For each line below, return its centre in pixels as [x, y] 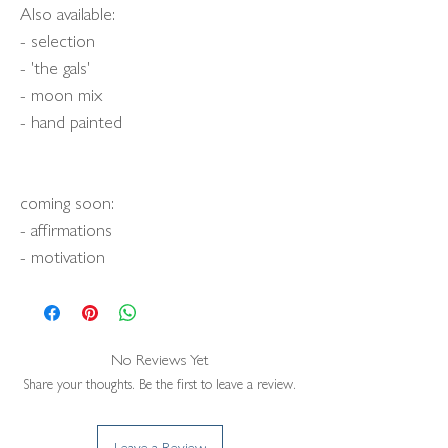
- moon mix [61, 93]
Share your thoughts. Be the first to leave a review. [160, 383]
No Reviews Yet [160, 358]
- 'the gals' [55, 66]
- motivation [62, 255]
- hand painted [71, 120]
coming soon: [67, 201]
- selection [57, 39]
